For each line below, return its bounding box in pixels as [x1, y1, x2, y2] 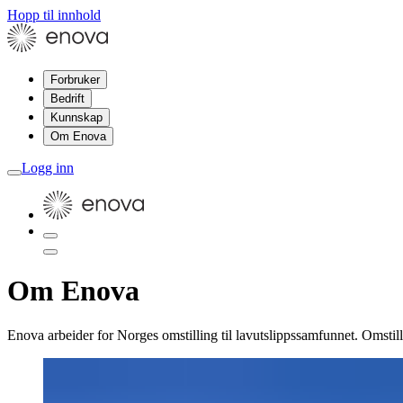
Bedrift [50, 92, 85, 105]
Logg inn [22, 160, 74, 175]
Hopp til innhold [7, 7, 101, 22]
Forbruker [50, 73, 100, 86]
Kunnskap [50, 111, 103, 124]
